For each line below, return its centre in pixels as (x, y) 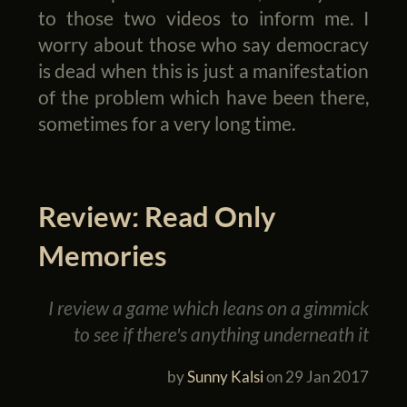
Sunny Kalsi (226, 376)
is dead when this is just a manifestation (203, 70)
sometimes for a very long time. (166, 123)
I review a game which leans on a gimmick (209, 307)
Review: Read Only (157, 217)
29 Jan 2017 (328, 376)
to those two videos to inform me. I (203, 17)
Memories (102, 256)
